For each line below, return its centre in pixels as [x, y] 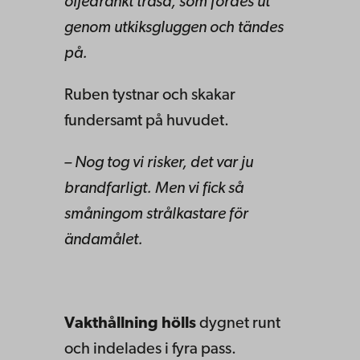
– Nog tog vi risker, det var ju [159, 163]
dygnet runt [238, 323]
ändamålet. [104, 240]
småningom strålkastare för [156, 214]
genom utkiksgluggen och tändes [174, 28]
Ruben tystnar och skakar [150, 95]
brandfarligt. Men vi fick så [154, 188]
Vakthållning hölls [130, 323]
